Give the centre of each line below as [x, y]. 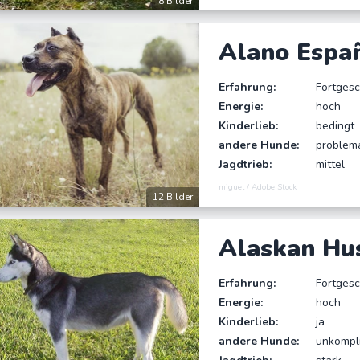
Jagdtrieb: [245, 164]
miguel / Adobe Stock [258, 187]
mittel [330, 164]
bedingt [335, 125]
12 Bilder [173, 196]
